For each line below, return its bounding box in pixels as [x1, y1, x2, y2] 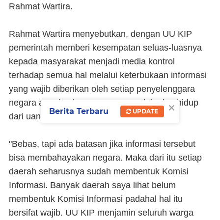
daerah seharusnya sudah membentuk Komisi [9, 166, 189, 176]
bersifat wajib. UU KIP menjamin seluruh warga [9, 208, 193, 218]
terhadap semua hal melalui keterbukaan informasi [9, 70, 207, 80]
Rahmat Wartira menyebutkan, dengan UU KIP [9, 29, 192, 39]
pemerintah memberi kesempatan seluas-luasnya [9, 43, 202, 53]
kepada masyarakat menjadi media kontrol [9, 56, 175, 66]
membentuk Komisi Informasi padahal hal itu [9, 194, 183, 204]
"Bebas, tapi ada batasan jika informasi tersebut [9, 139, 195, 149]
